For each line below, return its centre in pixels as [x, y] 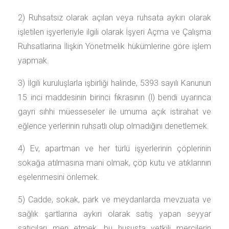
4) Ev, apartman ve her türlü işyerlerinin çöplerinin [114, 148]
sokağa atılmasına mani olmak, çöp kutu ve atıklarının [114, 163]
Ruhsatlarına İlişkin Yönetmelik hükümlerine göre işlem [114, 46]
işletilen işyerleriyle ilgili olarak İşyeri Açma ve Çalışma [114, 32]
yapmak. [33, 61]
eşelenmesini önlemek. [59, 177]
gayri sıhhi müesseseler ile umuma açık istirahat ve [114, 112]
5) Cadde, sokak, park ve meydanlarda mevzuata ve [114, 200]
